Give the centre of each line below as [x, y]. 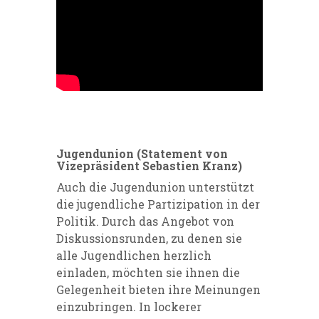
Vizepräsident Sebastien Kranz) [149, 166]
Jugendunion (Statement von [142, 154]
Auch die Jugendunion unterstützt [155, 187]
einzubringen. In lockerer [129, 307]
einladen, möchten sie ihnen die [148, 273]
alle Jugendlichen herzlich [134, 256]
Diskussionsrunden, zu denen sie [149, 239]
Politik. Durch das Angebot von [145, 221]
